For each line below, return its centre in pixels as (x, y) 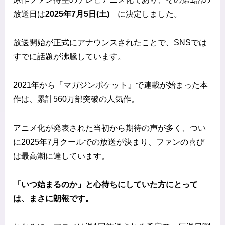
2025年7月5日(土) (81, 14)
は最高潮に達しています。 (61, 156)
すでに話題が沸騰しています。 (69, 57)
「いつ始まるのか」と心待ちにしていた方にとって (105, 184)
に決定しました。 (150, 14)
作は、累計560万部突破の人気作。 (76, 99)
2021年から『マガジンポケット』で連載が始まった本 (110, 85)
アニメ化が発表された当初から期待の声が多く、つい (109, 128)
